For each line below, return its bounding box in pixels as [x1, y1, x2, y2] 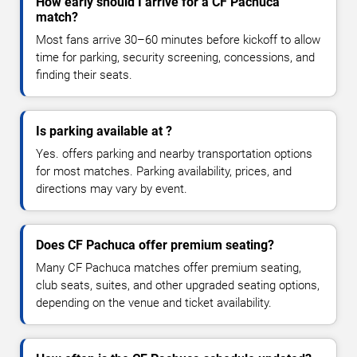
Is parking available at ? [36, 124, 172, 139]
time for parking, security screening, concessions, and [36, 50, 315, 65]
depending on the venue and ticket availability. [36, 296, 272, 311]
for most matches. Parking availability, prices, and [36, 164, 292, 179]
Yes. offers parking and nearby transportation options [36, 147, 312, 162]
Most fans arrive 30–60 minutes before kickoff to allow [36, 33, 320, 48]
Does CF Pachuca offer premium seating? [36, 237, 274, 253]
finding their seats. [36, 68, 132, 83]
